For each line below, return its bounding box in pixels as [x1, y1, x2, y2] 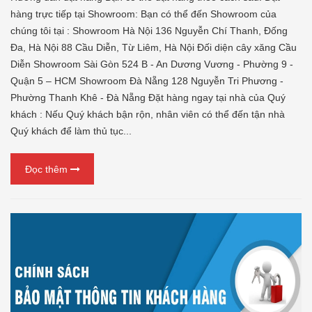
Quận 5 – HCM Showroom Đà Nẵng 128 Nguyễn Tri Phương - [10, 75, 283, 87]
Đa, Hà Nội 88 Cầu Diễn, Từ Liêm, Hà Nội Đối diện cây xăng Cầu [10, 42, 297, 54]
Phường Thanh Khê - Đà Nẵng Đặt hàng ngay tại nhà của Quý [10, 92, 286, 104]
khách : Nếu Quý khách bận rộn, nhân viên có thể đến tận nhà [10, 109, 285, 120]
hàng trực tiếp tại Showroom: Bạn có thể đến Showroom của [10, 8, 276, 20]
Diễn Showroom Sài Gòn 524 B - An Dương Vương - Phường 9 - [10, 58, 293, 70]
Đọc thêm [24, 163, 70, 175]
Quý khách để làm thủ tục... [10, 125, 132, 137]
